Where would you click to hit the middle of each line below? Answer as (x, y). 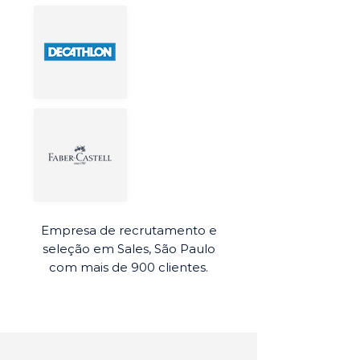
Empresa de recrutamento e (129, 230)
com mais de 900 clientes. (129, 267)
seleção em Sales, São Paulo (129, 249)
